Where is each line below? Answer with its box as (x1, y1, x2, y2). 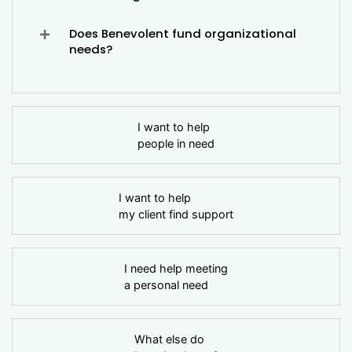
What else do (134, 332, 207, 346)
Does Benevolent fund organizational (69, 24, 297, 42)
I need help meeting (124, 261, 228, 275)
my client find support (119, 207, 233, 221)
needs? (69, 40, 113, 57)
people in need (137, 136, 214, 150)
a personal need (124, 277, 208, 291)
